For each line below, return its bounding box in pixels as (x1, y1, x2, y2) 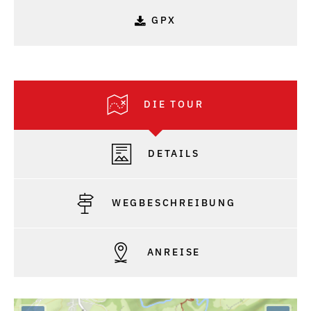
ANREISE (142, 245, 201, 258)
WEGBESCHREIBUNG (108, 196, 236, 209)
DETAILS (144, 146, 200, 160)
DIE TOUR (140, 97, 204, 110)
